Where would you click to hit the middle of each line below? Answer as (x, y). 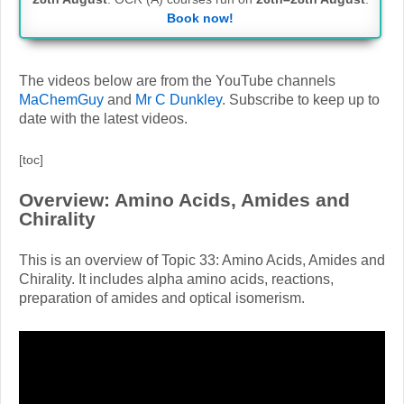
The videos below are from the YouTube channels (177, 80)
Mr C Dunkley (179, 99)
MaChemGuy (61, 99)
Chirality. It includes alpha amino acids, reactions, (176, 280)
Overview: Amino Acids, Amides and (184, 199)
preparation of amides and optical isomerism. (162, 298)
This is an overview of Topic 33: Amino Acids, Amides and (202, 261)
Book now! (200, 18)
